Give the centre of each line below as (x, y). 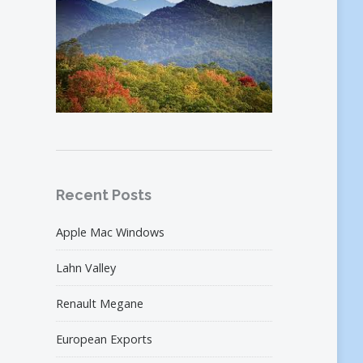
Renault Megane (100, 304)
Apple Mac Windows (111, 233)
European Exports (105, 340)
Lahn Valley (86, 268)
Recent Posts (104, 195)
